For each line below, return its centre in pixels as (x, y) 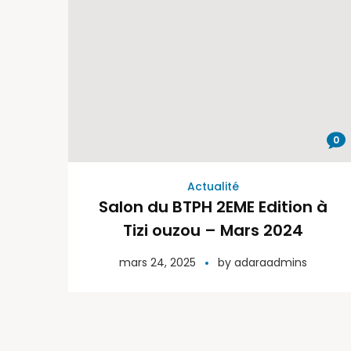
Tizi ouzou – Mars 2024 (213, 231)
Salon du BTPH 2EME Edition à (213, 207)
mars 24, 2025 (157, 263)
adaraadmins (271, 263)
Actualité (213, 187)
